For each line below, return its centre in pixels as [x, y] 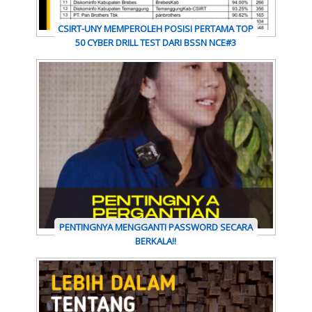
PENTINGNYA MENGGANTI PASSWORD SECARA [156, 227]
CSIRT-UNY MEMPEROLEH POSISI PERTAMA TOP [156, 29]
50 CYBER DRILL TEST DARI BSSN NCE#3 [156, 43]
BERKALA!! [156, 241]
